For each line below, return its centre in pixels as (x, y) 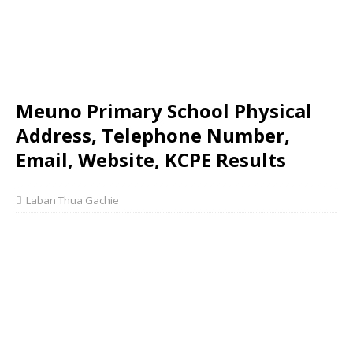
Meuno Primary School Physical (164, 111)
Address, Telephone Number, (153, 135)
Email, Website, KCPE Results (151, 160)
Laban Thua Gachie (72, 200)
